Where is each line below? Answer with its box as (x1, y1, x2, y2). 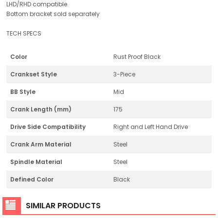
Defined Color (10, 175, 54, 183)
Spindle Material (10, 157, 62, 166)
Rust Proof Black (113, 52, 161, 61)
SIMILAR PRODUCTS (26, 200, 101, 211)
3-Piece (113, 70, 135, 78)
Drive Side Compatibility (10, 122, 86, 131)
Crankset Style (10, 70, 57, 78)
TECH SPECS (6, 29, 41, 37)
